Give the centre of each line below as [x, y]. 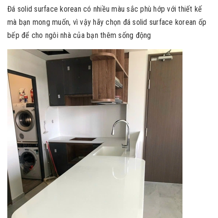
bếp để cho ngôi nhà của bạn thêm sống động [80, 35]
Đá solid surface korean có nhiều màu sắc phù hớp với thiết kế [105, 9]
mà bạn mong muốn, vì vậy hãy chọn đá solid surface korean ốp [107, 22]
